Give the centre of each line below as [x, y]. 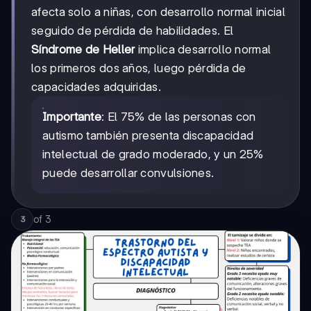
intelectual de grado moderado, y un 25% [153, 154]
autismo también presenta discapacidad [148, 135]
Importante [72, 116]
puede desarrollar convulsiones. [128, 173]
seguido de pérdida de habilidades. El [133, 30]
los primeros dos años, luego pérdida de [139, 68]
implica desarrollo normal [203, 49]
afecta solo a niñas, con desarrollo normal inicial [158, 11]
